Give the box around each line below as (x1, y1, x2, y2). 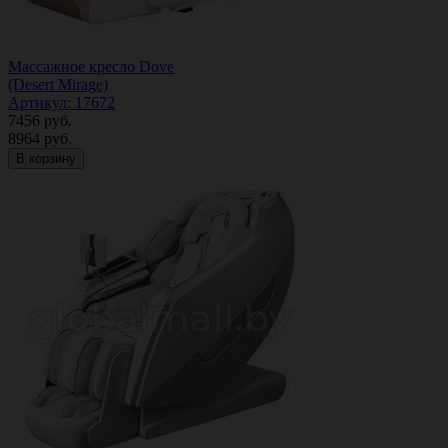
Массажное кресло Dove (8, 57, 174, 75)
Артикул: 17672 (8, 93, 115, 111)
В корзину (16, 150, 76, 166)
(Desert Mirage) (8, 75, 108, 93)
